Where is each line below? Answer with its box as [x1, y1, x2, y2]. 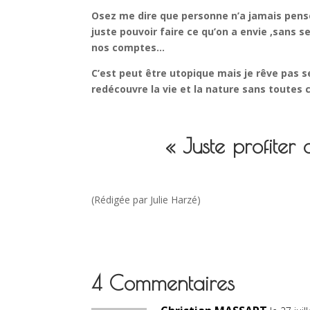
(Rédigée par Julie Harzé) [91, 193, 201, 206]
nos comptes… [91, 41, 165, 54]
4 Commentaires [91, 271, 235, 295]
